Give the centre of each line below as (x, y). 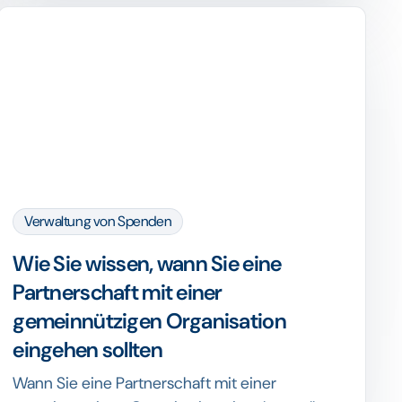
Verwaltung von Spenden (98, 221)
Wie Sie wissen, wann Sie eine (147, 263)
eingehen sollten (87, 350)
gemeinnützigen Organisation (149, 321)
